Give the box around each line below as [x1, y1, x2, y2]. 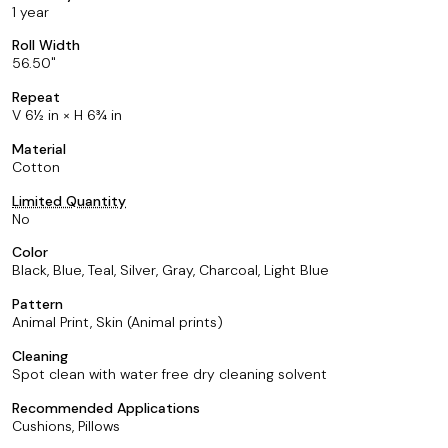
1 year [12, 2, 49, 21]
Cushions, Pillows [12, 416, 120, 435]
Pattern [12, 295, 63, 313]
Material [12, 139, 66, 158]
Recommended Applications [12, 398, 200, 417]
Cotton [12, 157, 60, 176]
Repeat [12, 88, 60, 106]
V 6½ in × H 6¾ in [12, 106, 122, 124]
